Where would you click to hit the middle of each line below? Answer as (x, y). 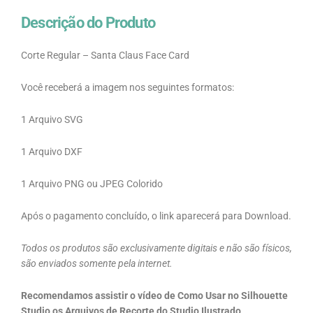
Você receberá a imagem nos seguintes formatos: (128, 88)
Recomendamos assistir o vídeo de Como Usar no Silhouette (154, 295)
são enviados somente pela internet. (97, 263)
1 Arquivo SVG (52, 120)
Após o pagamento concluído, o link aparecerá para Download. (156, 216)
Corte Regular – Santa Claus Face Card (105, 56)
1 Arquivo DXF (52, 152)
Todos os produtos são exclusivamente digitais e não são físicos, (156, 248)
